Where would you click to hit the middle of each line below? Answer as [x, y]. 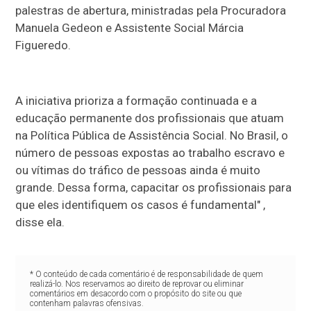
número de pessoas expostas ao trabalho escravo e [150, 153]
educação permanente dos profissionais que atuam [150, 118]
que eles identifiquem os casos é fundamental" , [141, 205]
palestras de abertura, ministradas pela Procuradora [151, 11]
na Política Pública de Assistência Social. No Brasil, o [152, 136]
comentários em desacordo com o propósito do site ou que [135, 294]
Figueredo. [43, 45]
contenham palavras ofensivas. [86, 304]
